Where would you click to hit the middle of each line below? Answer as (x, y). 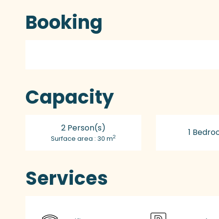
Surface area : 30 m (82, 138)
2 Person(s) (83, 128)
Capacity (70, 97)
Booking (64, 22)
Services (67, 178)
